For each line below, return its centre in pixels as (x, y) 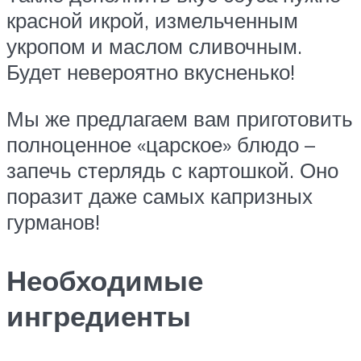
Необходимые (105, 280)
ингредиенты (99, 315)
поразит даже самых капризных (160, 195)
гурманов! (53, 221)
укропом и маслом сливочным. (154, 46)
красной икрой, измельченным (152, 21)
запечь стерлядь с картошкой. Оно (172, 170)
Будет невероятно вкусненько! (151, 72)
